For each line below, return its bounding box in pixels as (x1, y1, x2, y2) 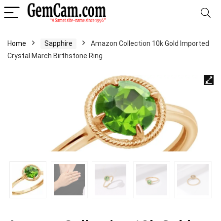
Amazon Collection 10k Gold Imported (91, 39, 209, 47)
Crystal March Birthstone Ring (7, 52, 103, 60)
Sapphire (44, 39, 73, 47)
